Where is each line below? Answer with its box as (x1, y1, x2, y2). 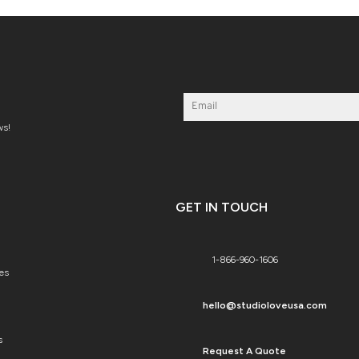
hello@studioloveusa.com (203, 299, 327, 311)
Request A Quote (203, 345, 286, 357)
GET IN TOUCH (175, 199, 268, 215)
